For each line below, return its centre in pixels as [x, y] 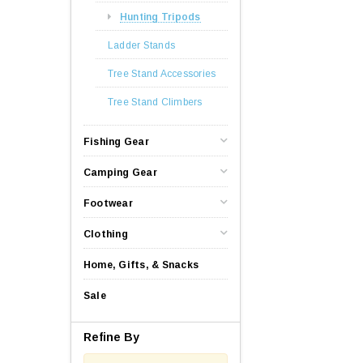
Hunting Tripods [160, 17]
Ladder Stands [142, 45]
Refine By [111, 337]
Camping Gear [120, 172]
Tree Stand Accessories [162, 73]
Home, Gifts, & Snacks [141, 265]
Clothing [106, 234]
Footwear [108, 203]
